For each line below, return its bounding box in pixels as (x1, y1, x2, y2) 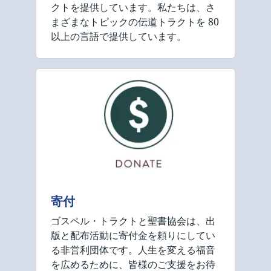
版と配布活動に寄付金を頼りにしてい (51, 229, 215, 242)
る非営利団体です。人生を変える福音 (51, 243, 215, 256)
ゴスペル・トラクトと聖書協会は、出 (51, 214, 215, 227)
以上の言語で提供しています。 (51, 30, 186, 43)
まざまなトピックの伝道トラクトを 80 (51, 15, 219, 28)
